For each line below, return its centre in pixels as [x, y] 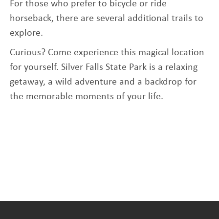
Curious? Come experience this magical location [107, 51]
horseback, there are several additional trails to [107, 17]
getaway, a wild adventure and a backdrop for [103, 81]
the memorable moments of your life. [87, 95]
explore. [26, 32]
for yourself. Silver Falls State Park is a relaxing [104, 66]
